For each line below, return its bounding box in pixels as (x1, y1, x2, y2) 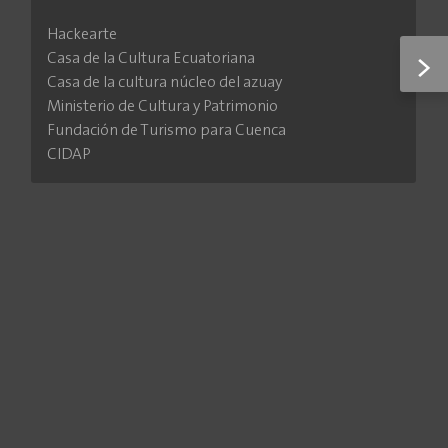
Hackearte (46, 27, 117, 44)
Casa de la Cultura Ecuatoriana (46, 51, 255, 68)
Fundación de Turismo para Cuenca (46, 123, 286, 140)
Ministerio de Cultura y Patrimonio (46, 99, 278, 116)
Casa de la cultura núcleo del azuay (46, 75, 282, 92)
